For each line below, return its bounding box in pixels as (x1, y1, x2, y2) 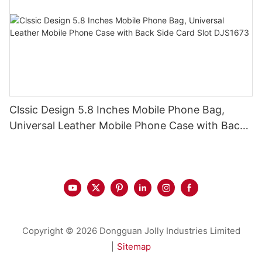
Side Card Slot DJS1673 (9, 135, 126, 148)
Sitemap (117, 241, 151, 253)
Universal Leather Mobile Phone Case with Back (9, 119, 246, 132)
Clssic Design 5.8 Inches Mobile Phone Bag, (9, 104, 225, 116)
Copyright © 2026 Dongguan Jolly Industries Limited (22, 225, 240, 237)
